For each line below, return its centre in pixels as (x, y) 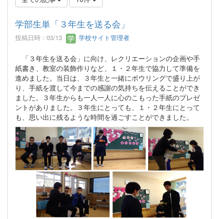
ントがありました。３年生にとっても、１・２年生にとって (108, 107)
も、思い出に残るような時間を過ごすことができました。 (104, 117)
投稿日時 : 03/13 (41, 38)
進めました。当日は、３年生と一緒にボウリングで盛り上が (108, 78)
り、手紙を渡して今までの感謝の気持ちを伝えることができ (108, 88)
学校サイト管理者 (103, 38)
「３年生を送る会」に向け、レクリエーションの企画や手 (108, 58)
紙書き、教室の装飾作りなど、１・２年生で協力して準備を (108, 68)
